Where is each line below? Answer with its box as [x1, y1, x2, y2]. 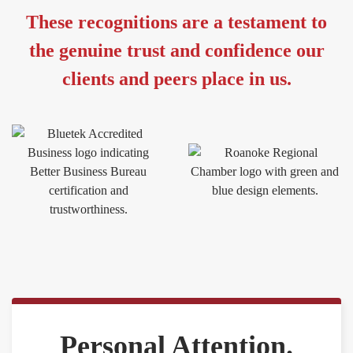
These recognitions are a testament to [26, 12, 327, 33]
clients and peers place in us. [61, 69, 292, 90]
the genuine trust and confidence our [28, 40, 325, 61]
